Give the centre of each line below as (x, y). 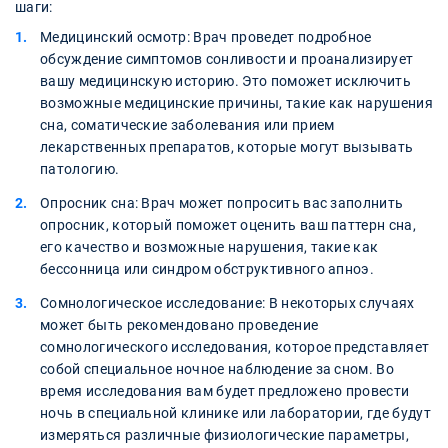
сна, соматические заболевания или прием (187, 125)
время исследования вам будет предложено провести (225, 391)
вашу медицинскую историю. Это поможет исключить (226, 81)
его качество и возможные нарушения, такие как (209, 247)
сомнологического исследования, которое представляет (235, 347)
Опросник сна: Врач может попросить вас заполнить (222, 203)
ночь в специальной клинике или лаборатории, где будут (235, 413)
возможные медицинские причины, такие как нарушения (237, 103)
